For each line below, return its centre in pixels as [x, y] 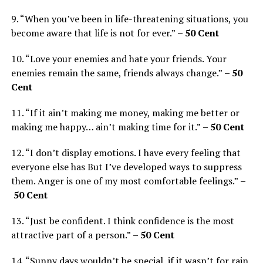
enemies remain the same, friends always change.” [117, 73]
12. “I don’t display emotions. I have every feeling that [126, 152]
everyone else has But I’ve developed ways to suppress [126, 166]
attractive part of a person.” [72, 235]
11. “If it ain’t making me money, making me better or [125, 112]
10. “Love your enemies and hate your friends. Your [119, 58]
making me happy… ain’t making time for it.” [107, 127]
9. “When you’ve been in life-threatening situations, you [129, 18]
